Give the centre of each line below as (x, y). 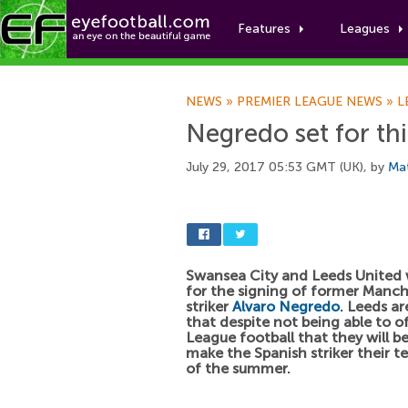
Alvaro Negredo (286, 306)
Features (264, 29)
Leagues (365, 29)
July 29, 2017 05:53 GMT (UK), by (287, 167)
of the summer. (238, 368)
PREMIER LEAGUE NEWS (310, 102)
